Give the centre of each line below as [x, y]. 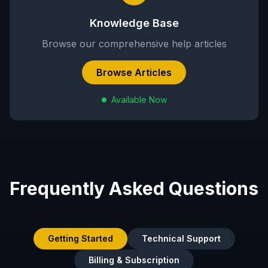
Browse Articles [134, 72]
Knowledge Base [134, 23]
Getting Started [80, 238]
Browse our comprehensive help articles [134, 44]
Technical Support [181, 238]
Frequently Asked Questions [134, 188]
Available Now [139, 100]
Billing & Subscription [134, 260]
